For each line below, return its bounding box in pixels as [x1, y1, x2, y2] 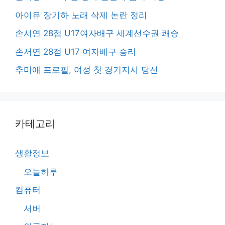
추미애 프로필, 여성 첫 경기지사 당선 [15, 65, 158, 75]
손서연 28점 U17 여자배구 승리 [15, 46, 136, 57]
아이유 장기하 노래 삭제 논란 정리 [15, 10, 147, 20]
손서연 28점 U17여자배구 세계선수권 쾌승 [15, 28, 179, 39]
